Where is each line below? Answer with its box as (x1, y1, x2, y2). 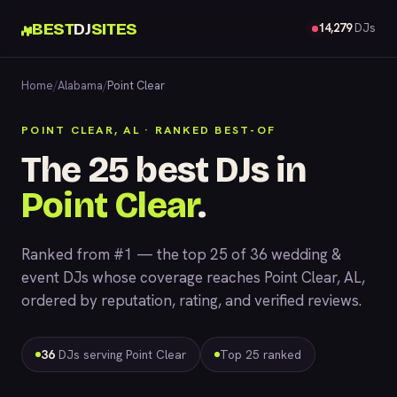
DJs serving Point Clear (55, 346, 186, 362)
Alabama (58, 78, 103, 93)
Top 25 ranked (220, 346, 301, 362)
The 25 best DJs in (21, 149, 307, 191)
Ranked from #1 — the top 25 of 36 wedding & (21, 245, 341, 264)
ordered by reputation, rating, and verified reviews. (21, 291, 362, 310)
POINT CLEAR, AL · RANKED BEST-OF (21, 122, 276, 137)
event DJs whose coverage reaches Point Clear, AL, (21, 268, 365, 287)
